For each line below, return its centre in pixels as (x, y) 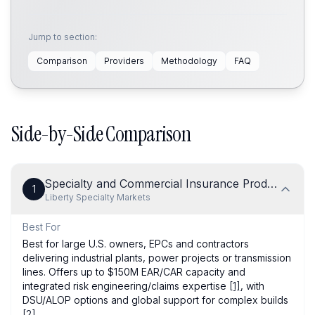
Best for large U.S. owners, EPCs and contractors (136, 244)
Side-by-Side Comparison (101, 134)
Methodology (189, 61)
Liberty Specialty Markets (98, 197)
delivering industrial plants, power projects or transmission (157, 258)
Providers (124, 61)
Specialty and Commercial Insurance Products (167, 184)
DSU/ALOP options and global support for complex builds (155, 300)
